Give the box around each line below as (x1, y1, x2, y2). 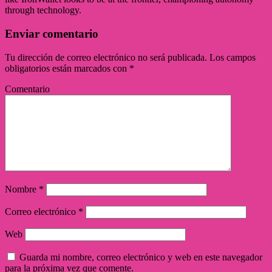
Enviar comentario (5, 27, 98, 41)
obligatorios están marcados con (5, 63, 129, 73)
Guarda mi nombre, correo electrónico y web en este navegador (19, 251, 262, 262)
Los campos (207, 52, 256, 63)
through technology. (5, 5, 81, 16)
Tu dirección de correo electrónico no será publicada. (5, 52, 207, 63)
